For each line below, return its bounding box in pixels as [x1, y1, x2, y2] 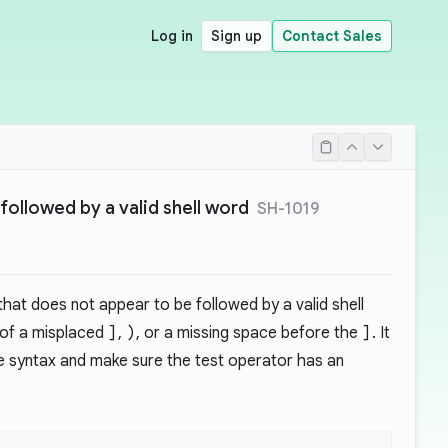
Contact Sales [282, 27, 382, 45]
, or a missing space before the [136, 323, 362, 343]
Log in [151, 27, 193, 45]
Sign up [211, 27, 262, 45]
